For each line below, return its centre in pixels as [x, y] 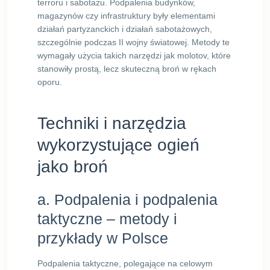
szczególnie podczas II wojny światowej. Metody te [133, 42]
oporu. [50, 82]
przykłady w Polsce [103, 238]
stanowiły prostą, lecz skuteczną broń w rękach [127, 69]
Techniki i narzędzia [112, 123]
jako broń [73, 167]
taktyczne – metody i [107, 219]
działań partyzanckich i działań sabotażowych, [125, 29]
